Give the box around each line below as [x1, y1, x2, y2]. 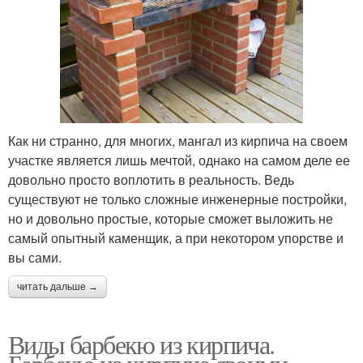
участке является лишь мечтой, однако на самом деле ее [8, 151, 350, 170]
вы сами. [8, 248, 62, 267]
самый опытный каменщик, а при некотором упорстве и [8, 228, 344, 248]
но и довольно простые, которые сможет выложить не [8, 209, 333, 228]
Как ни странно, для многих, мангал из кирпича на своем [8, 131, 348, 151]
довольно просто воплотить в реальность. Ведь [8, 170, 294, 190]
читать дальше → [17, 281, 98, 293]
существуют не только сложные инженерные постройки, [8, 190, 347, 209]
